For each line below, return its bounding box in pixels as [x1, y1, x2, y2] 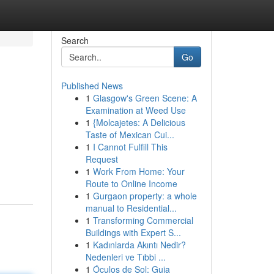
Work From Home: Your [92, 165, 185, 177]
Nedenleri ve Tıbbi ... [85, 251, 166, 263]
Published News [61, 80, 123, 92]
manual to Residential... [85, 202, 177, 214]
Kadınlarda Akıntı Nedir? [92, 239, 186, 251]
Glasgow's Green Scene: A [92, 92, 197, 104]
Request [85, 153, 118, 165]
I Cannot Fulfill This [92, 141, 168, 153]
